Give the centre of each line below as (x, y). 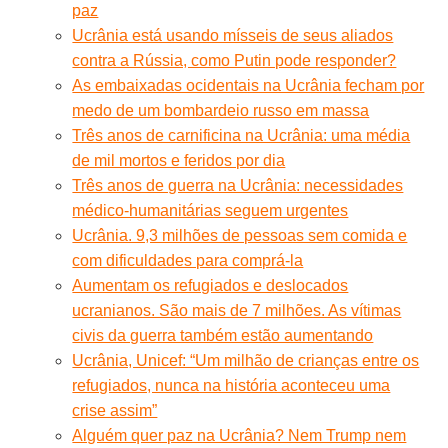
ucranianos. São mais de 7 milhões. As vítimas (237, 310)
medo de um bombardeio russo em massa (221, 110)
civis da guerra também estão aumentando (223, 335)
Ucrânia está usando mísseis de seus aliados (233, 35)
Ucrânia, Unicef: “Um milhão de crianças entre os (246, 360)
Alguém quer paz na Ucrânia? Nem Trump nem (239, 435)
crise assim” (115, 410)
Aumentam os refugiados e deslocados (210, 285)
